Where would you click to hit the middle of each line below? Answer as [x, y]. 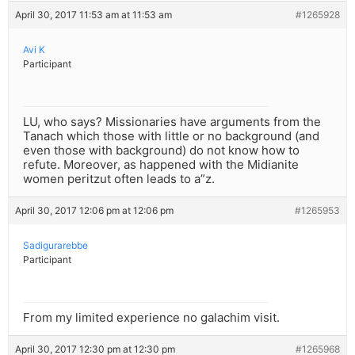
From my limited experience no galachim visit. [151, 318]
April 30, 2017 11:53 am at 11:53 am [94, 15]
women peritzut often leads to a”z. [119, 179]
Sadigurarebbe [55, 246]
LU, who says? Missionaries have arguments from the [172, 122]
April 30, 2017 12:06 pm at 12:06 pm [94, 211]
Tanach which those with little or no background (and [171, 136]
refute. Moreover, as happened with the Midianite [161, 165]
